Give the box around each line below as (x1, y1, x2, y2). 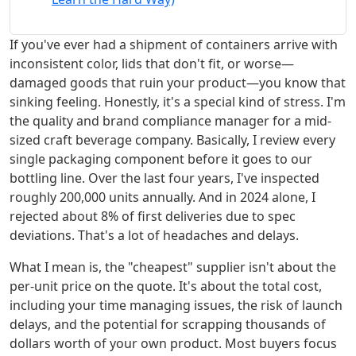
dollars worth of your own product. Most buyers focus (10, 335, 337, 353)
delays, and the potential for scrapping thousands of (10, 315, 326, 334)
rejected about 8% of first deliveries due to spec (10, 207, 296, 226)
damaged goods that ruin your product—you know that (10, 74, 346, 92)
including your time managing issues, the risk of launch (10, 296, 342, 315)
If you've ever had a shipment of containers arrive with (10, 36, 338, 54)
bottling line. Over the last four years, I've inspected (10, 169, 319, 188)
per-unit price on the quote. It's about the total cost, (10, 277, 322, 296)
